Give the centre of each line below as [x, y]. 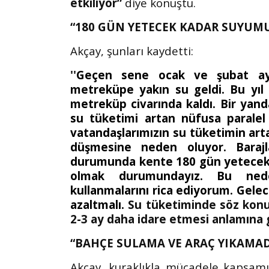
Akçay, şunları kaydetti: [132, 50]
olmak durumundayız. [144, 175]
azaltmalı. [99, 204]
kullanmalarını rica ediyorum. [153, 190]
